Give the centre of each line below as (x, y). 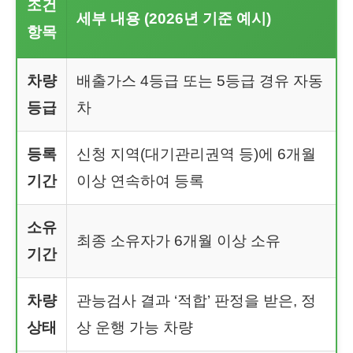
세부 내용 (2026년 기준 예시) (174, 19)
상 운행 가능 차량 (135, 328)
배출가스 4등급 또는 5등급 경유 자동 (200, 81)
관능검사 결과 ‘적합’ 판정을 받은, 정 (196, 301)
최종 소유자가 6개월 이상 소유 (178, 241)
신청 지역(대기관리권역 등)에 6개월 (196, 154)
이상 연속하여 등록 (140, 181)
